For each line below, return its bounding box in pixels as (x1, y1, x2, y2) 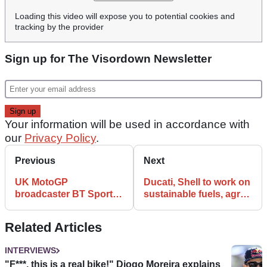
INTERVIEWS (5, 246, 56, 256)
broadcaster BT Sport (15, 189, 113, 200)
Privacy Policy (24, 132, 96, 145)
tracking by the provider (15, 22, 104, 32)
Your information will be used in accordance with (5, 118, 250, 131)
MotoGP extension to (144, 201, 238, 212)
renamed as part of (15, 201, 100, 212)
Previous (15, 156, 55, 166)
